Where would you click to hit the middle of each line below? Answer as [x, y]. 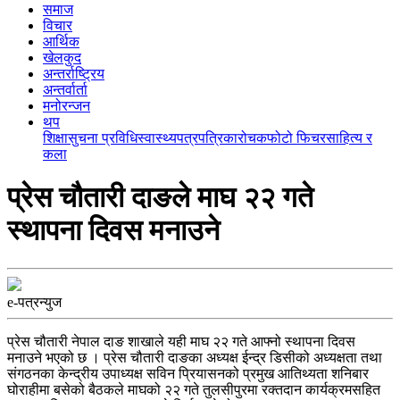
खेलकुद [62, 58]
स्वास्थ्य [157, 138]
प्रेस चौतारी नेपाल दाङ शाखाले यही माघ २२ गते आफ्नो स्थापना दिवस [181, 341]
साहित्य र [349, 138]
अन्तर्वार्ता [65, 90]
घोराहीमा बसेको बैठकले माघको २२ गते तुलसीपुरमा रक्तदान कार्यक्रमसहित [194, 389]
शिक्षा [55, 138]
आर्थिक [61, 42]
